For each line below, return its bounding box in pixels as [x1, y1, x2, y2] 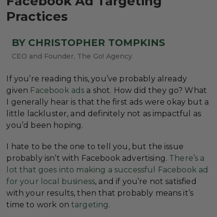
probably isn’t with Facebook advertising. [6, 153, 170, 163]
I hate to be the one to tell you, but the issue [6, 141, 184, 151]
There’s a [169, 153, 205, 163]
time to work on [6, 200, 71, 209]
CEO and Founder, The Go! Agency [12, 52, 133, 61]
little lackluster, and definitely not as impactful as [6, 109, 201, 119]
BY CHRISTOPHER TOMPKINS [12, 37, 166, 49]
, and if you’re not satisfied [95, 176, 197, 186]
